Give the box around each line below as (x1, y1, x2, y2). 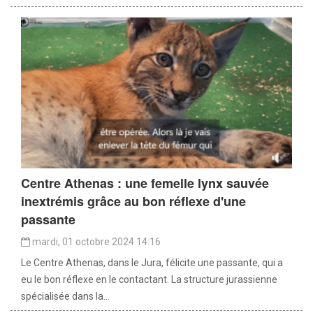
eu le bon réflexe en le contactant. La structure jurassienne (21, 274, 277, 286)
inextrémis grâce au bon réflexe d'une (21, 192, 246, 211)
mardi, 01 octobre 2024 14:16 (30, 236, 161, 248)
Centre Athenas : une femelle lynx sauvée (21, 174, 269, 193)
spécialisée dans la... (21, 291, 110, 303)
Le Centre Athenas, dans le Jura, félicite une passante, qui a (21, 257, 283, 269)
